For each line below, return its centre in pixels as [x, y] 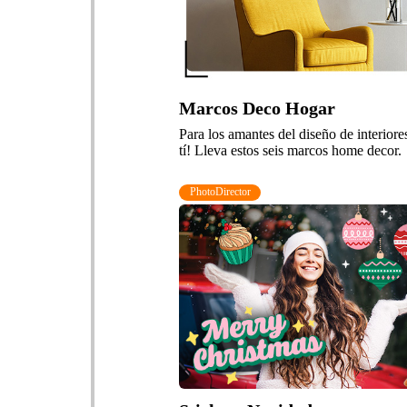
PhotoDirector [220, 192]
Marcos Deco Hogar [258, 108]
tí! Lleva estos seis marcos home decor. [291, 150]
